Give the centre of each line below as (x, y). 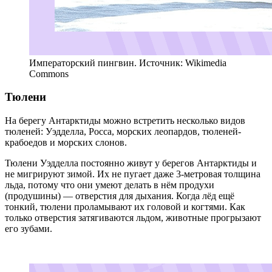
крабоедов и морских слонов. (66, 143)
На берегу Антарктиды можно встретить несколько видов (125, 121)
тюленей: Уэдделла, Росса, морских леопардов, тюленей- (123, 132)
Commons (49, 73)
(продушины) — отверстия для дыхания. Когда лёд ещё (120, 196)
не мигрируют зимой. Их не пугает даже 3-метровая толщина (133, 174)
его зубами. (30, 229)
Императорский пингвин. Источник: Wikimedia (128, 63)
